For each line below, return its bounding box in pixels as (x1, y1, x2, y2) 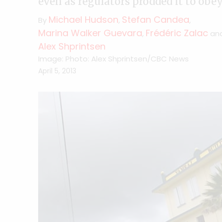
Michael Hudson (49, 13, 118, 26)
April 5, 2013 (38, 66, 76, 76)
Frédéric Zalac (146, 27, 208, 39)
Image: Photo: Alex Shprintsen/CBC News (38, 54, 189, 64)
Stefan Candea (122, 13, 189, 26)
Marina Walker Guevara (38, 27, 142, 39)
